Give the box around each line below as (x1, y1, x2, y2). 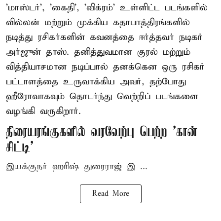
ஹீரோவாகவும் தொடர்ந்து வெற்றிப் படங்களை (6, 90, 198, 102)
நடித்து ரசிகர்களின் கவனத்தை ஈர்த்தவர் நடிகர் (6, 31, 203, 43)
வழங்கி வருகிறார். (6, 105, 81, 117)
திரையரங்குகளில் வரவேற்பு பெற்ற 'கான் (6, 124, 198, 140)
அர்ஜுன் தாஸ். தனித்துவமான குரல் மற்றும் (6, 46, 190, 58)
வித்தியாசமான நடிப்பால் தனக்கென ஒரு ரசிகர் (6, 61, 205, 73)
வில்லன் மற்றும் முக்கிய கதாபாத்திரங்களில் (6, 16, 190, 28)
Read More (92, 189, 129, 198)
